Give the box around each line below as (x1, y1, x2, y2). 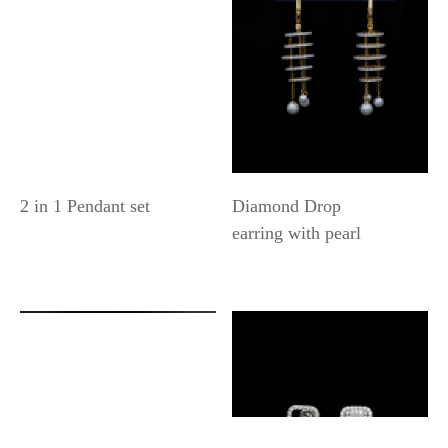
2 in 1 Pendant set (20, 195, 150, 216)
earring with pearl (232, 222, 362, 243)
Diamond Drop (232, 195, 342, 216)
